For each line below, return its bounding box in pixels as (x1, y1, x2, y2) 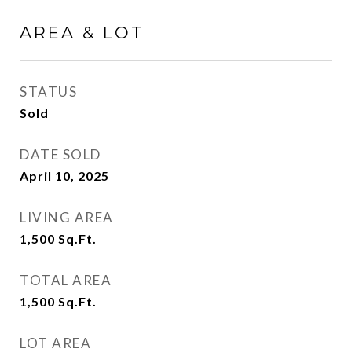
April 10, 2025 (20, 168, 109, 183)
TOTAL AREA (20, 272, 112, 288)
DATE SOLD (20, 146, 101, 163)
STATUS (20, 83, 77, 100)
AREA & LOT (20, 23, 145, 42)
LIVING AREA (20, 209, 114, 225)
